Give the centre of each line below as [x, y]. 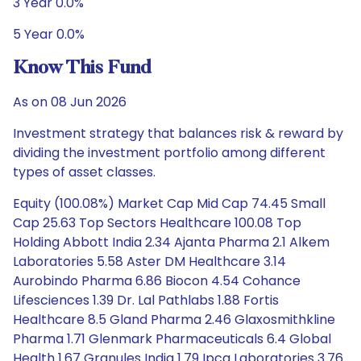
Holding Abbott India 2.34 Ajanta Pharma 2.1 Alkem [171, 242]
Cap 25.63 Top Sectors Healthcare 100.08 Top [157, 223]
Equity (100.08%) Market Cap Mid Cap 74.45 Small [169, 203]
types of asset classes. [84, 172]
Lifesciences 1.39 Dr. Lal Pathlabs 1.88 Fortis [146, 300]
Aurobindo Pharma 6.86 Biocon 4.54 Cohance [157, 281]
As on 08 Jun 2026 [70, 102]
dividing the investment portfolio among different [169, 153]
